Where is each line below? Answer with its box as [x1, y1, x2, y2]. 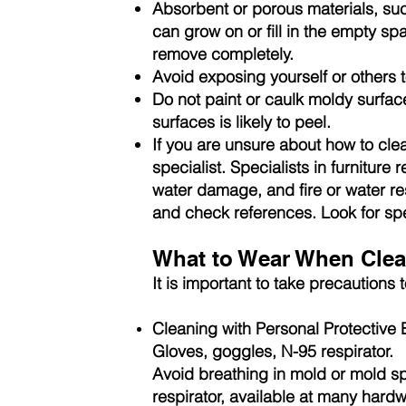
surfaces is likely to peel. [152, 111, 331, 132]
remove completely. [152, 43, 294, 64]
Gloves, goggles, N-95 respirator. [152, 341, 393, 362]
